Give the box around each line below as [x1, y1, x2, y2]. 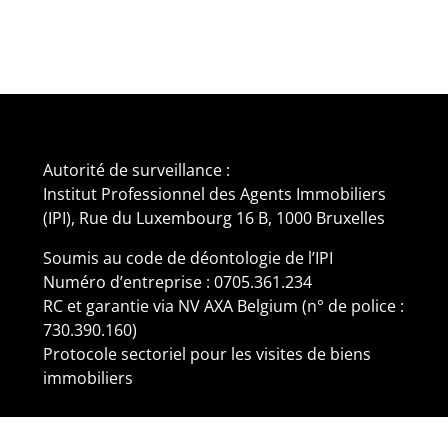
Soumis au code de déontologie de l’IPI [42, 246, 333, 269]
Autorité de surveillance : [42, 158, 230, 181]
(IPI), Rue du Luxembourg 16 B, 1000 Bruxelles [42, 206, 385, 229]
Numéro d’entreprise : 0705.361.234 [42, 270, 312, 293]
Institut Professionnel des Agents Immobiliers [42, 182, 386, 205]
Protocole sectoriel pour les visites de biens [42, 342, 371, 365]
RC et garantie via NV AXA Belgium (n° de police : [42, 294, 404, 317]
